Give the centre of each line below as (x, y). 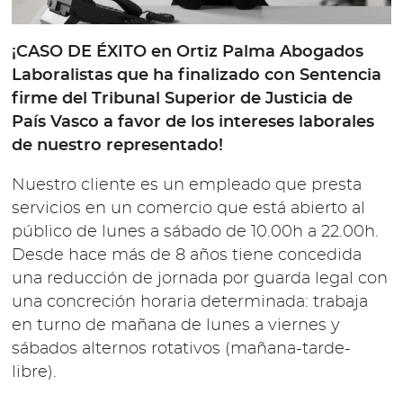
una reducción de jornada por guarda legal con (200, 278)
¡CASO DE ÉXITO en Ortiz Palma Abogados (188, 52)
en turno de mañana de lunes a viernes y (176, 325)
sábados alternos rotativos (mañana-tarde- (182, 349)
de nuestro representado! (118, 145)
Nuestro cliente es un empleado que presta (187, 185)
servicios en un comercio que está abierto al (189, 208)
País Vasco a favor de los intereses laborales (193, 122)
